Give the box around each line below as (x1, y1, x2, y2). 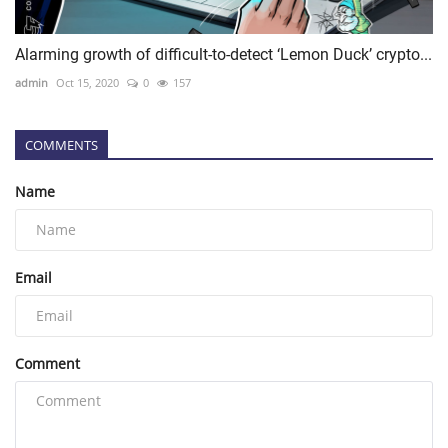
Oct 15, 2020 (56, 74, 119, 90)
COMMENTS (25, 135, 98, 154)
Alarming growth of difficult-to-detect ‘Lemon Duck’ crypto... (15, 44, 432, 64)
